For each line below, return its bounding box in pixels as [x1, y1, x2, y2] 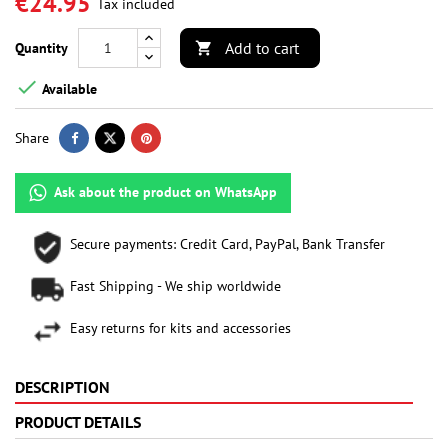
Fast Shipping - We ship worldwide [70, 277, 281, 296]
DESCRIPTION [15, 377, 110, 398]
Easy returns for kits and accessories [70, 319, 291, 338]
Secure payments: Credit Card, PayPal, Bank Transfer [70, 235, 385, 254]
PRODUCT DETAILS [15, 412, 141, 433]
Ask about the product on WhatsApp [54, 183, 277, 202]
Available [39, 79, 97, 98]
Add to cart [225, 38, 299, 59]
